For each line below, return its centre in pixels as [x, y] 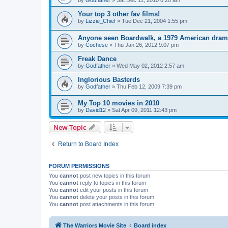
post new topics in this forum [114, 176]
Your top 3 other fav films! [119, 14]
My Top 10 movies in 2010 [119, 103]
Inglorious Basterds [109, 79]
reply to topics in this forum [112, 183]
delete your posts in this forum [116, 197]
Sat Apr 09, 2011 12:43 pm [144, 110]
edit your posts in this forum [113, 190]
